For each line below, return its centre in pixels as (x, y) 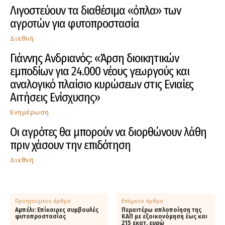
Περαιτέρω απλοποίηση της (162, 210)
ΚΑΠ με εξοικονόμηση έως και (165, 217)
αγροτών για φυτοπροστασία (75, 24)
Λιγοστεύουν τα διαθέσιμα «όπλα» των (95, 11)
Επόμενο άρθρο (143, 201)
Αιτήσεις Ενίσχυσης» (55, 98)
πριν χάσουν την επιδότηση (70, 145)
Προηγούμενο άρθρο (43, 201)
